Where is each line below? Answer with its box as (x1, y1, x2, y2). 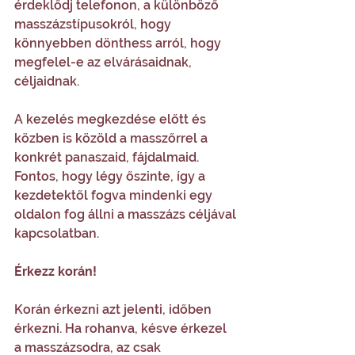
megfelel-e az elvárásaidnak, (14, 55, 195, 70)
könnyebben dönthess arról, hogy (14, 36, 224, 51)
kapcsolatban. (14, 226, 99, 241)
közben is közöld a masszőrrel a (14, 131, 211, 146)
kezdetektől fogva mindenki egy (14, 188, 216, 203)
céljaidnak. (14, 74, 79, 89)
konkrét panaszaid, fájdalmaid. (14, 150, 202, 165)
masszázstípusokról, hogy (14, 17, 174, 32)
